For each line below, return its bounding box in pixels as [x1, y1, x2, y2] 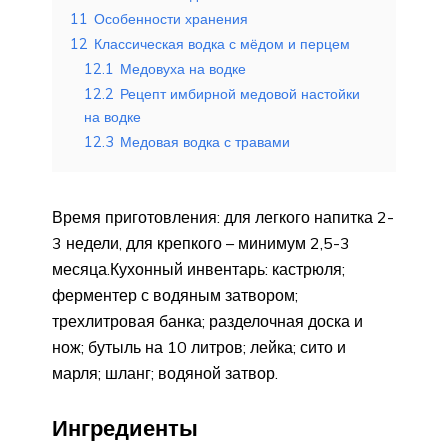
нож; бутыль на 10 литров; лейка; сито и [52, 336, 346, 357]
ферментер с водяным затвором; [52, 284, 298, 305]
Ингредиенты [52, 413, 198, 442]
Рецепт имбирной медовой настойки [120, 84, 360, 103]
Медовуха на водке [120, 59, 246, 78]
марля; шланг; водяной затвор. [52, 362, 278, 383]
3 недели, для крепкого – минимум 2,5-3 [52, 232, 350, 253]
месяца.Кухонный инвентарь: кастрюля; [52, 258, 345, 279]
